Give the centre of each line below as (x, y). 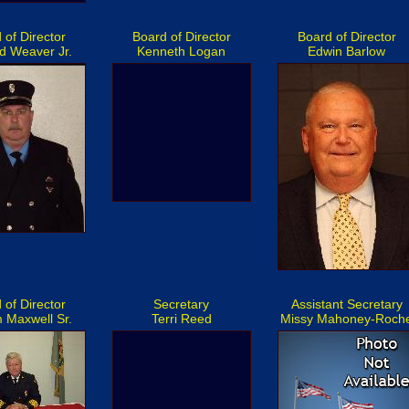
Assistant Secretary (346, 304)
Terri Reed (181, 319)
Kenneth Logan (181, 51)
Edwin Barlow (346, 51)
